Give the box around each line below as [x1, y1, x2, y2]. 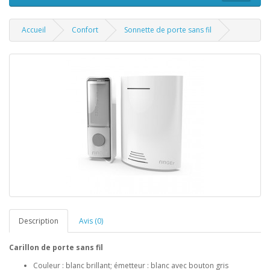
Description [19, 216, 58, 226]
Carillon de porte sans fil [9, 242, 103, 253]
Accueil [22, 25, 46, 35]
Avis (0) [79, 216, 103, 226]
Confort [72, 25, 98, 35]
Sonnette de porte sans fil [124, 25, 212, 35]
